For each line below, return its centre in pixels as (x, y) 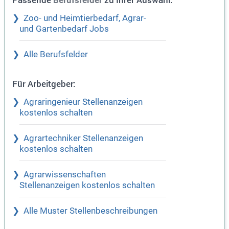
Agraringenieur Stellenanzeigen (83, 102)
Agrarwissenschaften (65, 175)
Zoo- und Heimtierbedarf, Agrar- (85, 18)
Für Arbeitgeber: (44, 84)
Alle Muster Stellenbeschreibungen (90, 211)
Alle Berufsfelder (56, 55)
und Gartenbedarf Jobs (64, 29)
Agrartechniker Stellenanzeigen (83, 139)
